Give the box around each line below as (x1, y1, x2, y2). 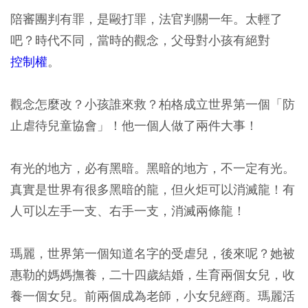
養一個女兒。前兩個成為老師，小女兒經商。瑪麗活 (10, 288, 295, 304)
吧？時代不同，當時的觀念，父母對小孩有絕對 (10, 32, 270, 48)
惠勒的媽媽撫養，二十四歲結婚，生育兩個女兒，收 (10, 267, 295, 283)
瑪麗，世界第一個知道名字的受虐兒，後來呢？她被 (10, 245, 295, 261)
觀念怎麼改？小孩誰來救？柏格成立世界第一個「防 (10, 96, 295, 112)
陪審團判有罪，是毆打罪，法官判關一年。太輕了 (10, 11, 283, 27)
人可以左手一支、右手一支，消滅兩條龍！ (10, 203, 245, 219)
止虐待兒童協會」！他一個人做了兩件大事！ (10, 118, 258, 133)
